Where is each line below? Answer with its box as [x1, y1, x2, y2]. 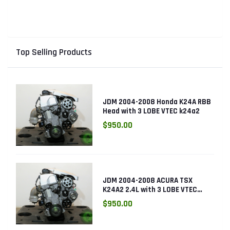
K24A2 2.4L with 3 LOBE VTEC [103, 184, 198, 195]
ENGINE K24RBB [103, 194, 154, 204]
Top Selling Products [16, 46, 92, 58]
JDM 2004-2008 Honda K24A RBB [103, 97, 212, 107]
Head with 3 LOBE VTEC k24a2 [103, 106, 200, 116]
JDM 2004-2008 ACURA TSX [103, 175, 193, 185]
